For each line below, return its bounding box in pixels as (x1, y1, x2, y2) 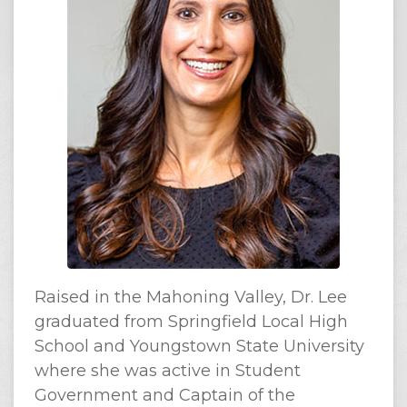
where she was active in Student (34, 361, 301, 381)
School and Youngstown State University (34, 336, 364, 356)
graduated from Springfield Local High (34, 312, 348, 332)
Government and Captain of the (34, 385, 295, 405)
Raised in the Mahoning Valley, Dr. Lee (34, 287, 347, 307)
